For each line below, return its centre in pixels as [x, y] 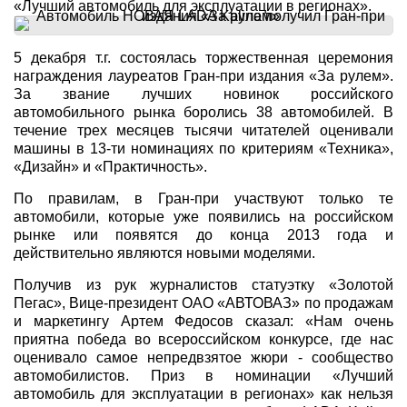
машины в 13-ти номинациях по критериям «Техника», [203, 149]
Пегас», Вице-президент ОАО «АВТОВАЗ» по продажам [203, 303]
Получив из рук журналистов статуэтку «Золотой [203, 285]
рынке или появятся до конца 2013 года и [203, 235]
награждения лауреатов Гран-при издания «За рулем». [203, 76]
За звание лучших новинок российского [203, 94]
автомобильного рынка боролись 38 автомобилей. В [203, 112]
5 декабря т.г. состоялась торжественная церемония [203, 58]
